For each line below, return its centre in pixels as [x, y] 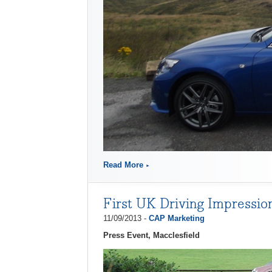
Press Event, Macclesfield [151, 235]
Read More [123, 165]
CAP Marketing [177, 218]
